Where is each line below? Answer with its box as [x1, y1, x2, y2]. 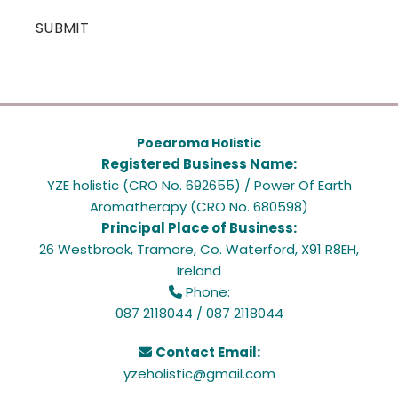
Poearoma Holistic [137, 134, 261, 153]
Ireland [177, 261, 221, 281]
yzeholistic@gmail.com [123, 364, 275, 384]
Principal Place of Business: [101, 219, 297, 238]
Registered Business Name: [101, 155, 297, 174]
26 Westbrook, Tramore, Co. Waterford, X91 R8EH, [39, 240, 359, 259]
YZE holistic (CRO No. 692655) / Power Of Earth [46, 176, 352, 195]
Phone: [181, 283, 230, 302]
